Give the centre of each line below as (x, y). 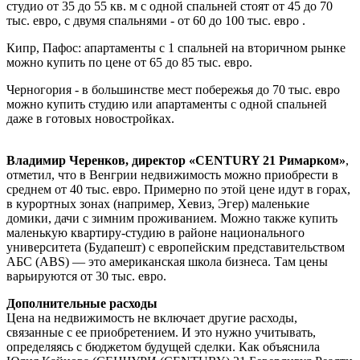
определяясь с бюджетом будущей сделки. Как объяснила (163, 346)
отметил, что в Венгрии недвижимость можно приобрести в (172, 174)
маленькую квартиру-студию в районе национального (155, 232)
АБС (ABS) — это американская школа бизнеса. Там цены (167, 261)
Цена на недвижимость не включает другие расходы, (152, 317)
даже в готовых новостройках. (90, 118)
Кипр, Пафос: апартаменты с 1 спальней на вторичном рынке (176, 47)
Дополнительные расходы (82, 303)
